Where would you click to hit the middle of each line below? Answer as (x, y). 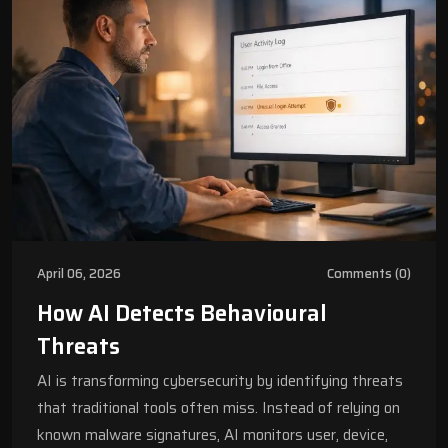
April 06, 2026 (79, 274)
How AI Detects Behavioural (182, 314)
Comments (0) (369, 274)
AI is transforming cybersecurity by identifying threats (220, 381)
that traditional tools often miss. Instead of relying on (218, 408)
